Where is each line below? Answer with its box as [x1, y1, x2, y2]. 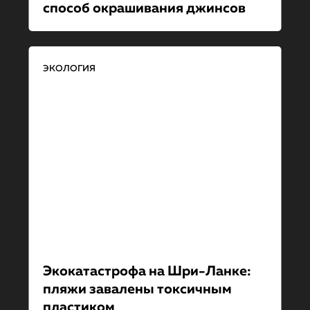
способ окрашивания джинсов [42, 1, 246, 15]
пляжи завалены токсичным [42, 282, 232, 296]
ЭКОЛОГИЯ [42, 64, 95, 73]
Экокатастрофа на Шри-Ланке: [42, 264, 251, 278]
